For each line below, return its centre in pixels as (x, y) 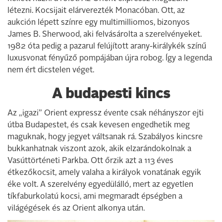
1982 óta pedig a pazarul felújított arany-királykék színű (107, 47)
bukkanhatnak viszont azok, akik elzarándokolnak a (99, 149)
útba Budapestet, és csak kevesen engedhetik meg (99, 125)
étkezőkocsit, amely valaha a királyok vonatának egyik (104, 173)
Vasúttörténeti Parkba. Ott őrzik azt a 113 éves (90, 161)
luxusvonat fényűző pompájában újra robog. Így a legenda (110, 58)
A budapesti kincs (111, 95)
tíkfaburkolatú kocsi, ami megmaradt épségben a (95, 197)
